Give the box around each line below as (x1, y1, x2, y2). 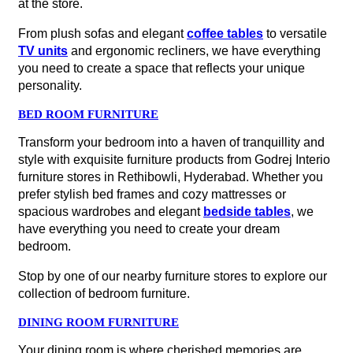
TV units (18, 44, 68, 58)
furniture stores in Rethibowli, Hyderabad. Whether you (18, 170, 323, 184)
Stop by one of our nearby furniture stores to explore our (18, 269, 327, 283)
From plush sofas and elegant (18, 27, 187, 40)
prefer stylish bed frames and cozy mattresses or (18, 188, 286, 201)
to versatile (263, 27, 327, 40)
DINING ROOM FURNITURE (18, 316, 179, 329)
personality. (18, 79, 82, 92)
